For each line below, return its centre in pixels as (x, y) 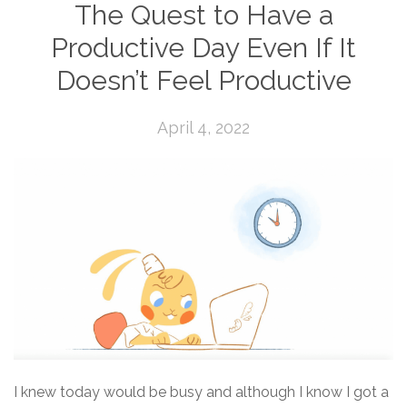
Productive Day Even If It (203, 48)
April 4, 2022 (203, 128)
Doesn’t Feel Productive (203, 80)
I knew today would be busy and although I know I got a (201, 392)
